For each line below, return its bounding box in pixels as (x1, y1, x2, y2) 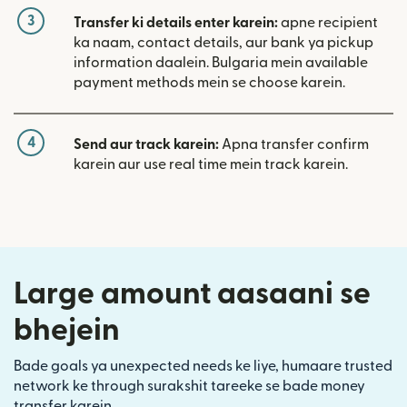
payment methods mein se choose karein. (74, 75, 345, 91)
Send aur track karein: (74, 137, 219, 153)
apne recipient (278, 15, 378, 31)
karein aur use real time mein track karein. (74, 157, 348, 173)
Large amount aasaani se (14, 279, 371, 310)
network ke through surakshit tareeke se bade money (14, 379, 365, 394)
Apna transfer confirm (219, 137, 369, 153)
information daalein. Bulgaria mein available (74, 55, 368, 71)
